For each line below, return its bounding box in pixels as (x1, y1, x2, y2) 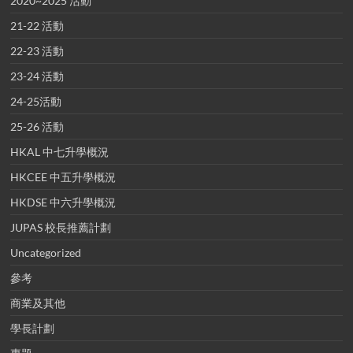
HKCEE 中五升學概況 (10, 170, 117, 184)
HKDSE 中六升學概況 (10, 195, 117, 210)
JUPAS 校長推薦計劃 (10, 221, 112, 235)
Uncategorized (10, 246, 82, 260)
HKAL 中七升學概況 (10, 145, 110, 159)
